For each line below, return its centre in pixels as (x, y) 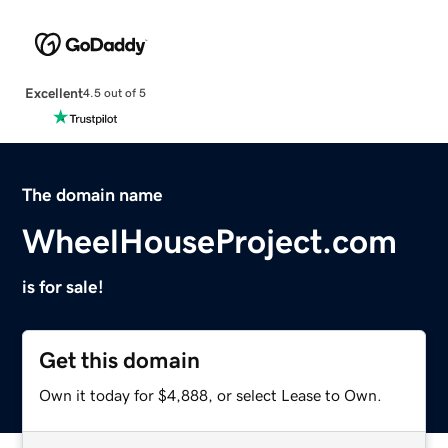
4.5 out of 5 (114, 93)
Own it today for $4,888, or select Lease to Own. (211, 394)
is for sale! (63, 286)
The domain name (93, 194)
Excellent (53, 92)
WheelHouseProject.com (210, 240)
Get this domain (120, 360)
